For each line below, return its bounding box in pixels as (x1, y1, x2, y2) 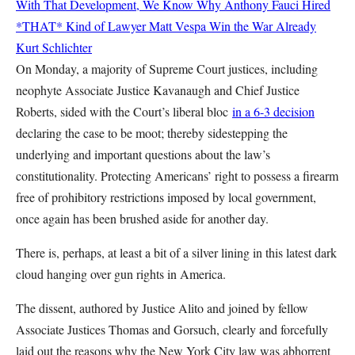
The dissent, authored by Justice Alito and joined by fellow (16, 300, 308, 316)
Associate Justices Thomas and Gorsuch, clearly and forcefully (16, 321, 328, 338)
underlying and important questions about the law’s (16, 146, 270, 162)
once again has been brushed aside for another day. (16, 210, 269, 227)
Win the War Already (209, 17, 316, 34)
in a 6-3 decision (232, 103, 315, 120)
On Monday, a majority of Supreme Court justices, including (16, 60, 318, 77)
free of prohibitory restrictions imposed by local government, (16, 189, 316, 205)
